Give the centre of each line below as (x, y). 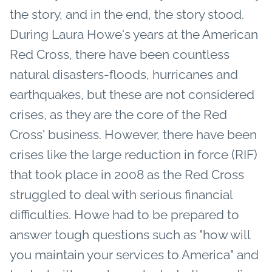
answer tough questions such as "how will (130, 234)
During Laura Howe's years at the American (134, 34)
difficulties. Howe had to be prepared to (124, 214)
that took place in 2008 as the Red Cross (127, 174)
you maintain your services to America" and (134, 254)
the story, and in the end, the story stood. (127, 14)
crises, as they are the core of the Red (118, 114)
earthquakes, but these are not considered (132, 94)
